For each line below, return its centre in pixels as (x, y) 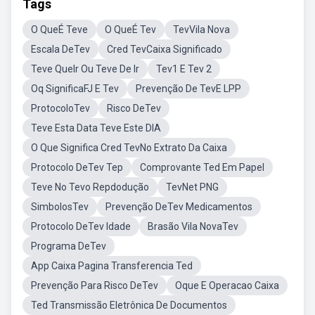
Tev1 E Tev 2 (184, 69)
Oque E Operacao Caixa (227, 285)
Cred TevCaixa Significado (165, 49)
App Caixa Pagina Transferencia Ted (112, 266)
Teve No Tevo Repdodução (90, 187)
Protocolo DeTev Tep (77, 167)
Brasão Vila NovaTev (193, 226)
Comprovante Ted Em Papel (202, 167)
